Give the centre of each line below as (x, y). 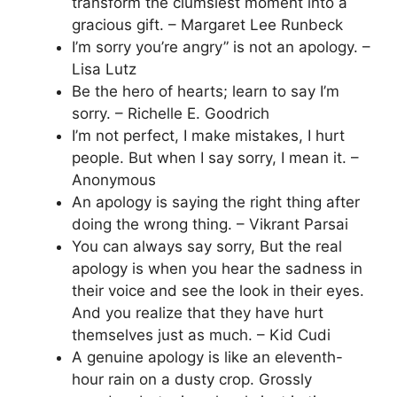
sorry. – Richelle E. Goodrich (171, 113)
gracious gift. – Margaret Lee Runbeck (207, 25)
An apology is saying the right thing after (216, 202)
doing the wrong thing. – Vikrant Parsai (210, 224)
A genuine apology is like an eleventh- (207, 357)
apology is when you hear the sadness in (217, 269)
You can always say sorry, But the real (207, 246)
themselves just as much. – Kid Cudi (201, 335)
